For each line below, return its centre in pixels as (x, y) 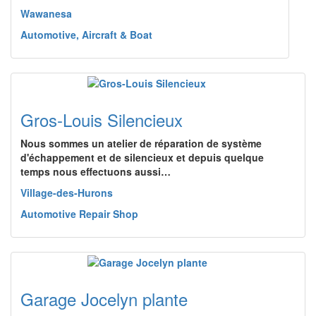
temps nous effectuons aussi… (96, 171)
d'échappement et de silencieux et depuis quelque (142, 157)
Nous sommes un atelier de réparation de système (141, 143)
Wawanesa (46, 13)
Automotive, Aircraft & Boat (86, 35)
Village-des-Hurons (67, 193)
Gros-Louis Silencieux (102, 120)
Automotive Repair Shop (79, 214)
